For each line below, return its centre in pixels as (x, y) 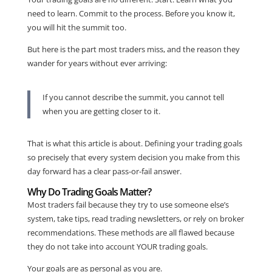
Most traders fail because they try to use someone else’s (128, 204)
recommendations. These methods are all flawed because (131, 232)
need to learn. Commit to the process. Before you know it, (131, 13)
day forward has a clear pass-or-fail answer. (104, 171)
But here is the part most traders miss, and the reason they (133, 49)
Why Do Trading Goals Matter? (89, 192)
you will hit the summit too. (76, 27)
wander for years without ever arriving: (97, 63)
